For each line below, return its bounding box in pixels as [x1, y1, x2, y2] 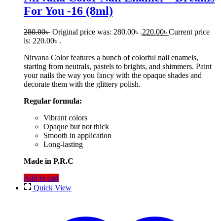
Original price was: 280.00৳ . [52, 28, 142, 37]
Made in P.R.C [24, 157, 74, 166]
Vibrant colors [43, 113, 87, 122]
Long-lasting [43, 140, 83, 149]
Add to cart [24, 174, 59, 183]
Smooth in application [43, 131, 111, 140]
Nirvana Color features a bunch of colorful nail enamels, [24, 53, 198, 62]
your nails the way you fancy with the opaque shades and [24, 71, 202, 80]
